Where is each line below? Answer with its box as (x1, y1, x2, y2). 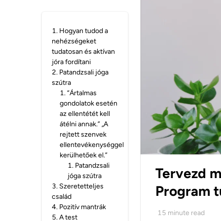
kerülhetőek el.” (60, 151, 108, 159)
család (52, 192, 72, 201)
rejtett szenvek (60, 130, 107, 139)
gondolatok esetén (60, 99, 117, 108)
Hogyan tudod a (59, 27, 108, 35)
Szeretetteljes (59, 182, 104, 190)
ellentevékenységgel (60, 141, 124, 149)
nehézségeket (52, 37, 96, 45)
